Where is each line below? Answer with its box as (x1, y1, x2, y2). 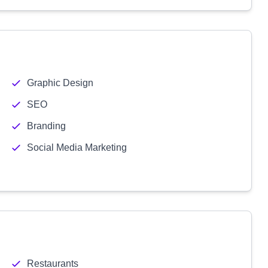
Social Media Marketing (26, 142, 127, 153)
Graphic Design (26, 78, 93, 88)
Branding (26, 121, 66, 131)
